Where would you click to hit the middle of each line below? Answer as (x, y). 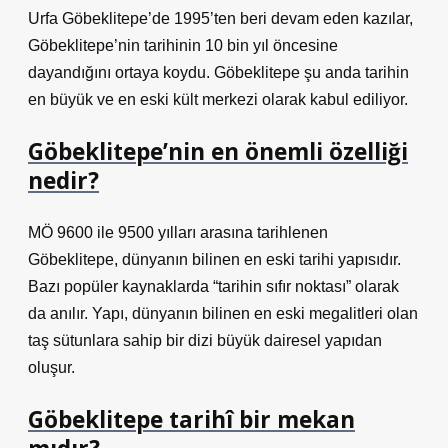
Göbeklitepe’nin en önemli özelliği (218, 151)
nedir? (63, 180)
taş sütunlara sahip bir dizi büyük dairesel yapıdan (205, 340)
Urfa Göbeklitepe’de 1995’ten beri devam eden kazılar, (220, 18)
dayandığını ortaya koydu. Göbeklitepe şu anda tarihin (218, 72)
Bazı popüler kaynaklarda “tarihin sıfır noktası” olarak (213, 286)
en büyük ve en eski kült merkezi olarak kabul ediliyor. (218, 99)
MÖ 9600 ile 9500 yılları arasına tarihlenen (178, 232)
